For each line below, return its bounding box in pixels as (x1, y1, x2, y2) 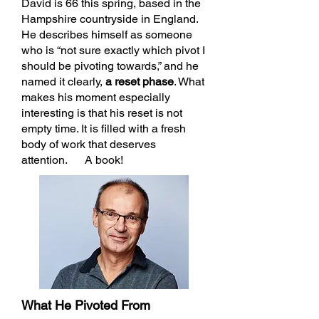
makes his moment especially (21, 90, 170, 104)
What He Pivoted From (21, 298, 150, 313)
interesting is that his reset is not (21, 106, 182, 120)
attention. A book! (21, 153, 123, 167)
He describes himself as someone (21, 28, 192, 41)
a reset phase (105, 75, 174, 88)
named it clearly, (21, 75, 105, 88)
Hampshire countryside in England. (21, 12, 198, 26)
